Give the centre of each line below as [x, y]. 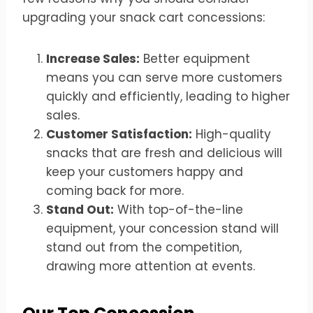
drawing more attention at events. [151, 266]
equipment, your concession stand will [162, 228]
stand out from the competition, [144, 247]
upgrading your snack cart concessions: [144, 17]
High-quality [232, 134]
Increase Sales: [93, 58]
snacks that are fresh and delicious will [164, 153]
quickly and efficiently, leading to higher [168, 96]
